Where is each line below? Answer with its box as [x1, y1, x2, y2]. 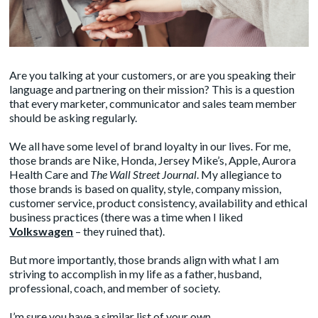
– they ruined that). [73, 224, 165, 238]
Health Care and [9, 167, 91, 181]
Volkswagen [9, 224, 74, 238]
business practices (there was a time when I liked [9, 209, 243, 224]
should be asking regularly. [9, 110, 138, 124]
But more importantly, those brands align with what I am [9, 252, 280, 266]
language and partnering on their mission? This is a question [9, 82, 295, 96]
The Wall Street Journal [90, 167, 197, 181]
